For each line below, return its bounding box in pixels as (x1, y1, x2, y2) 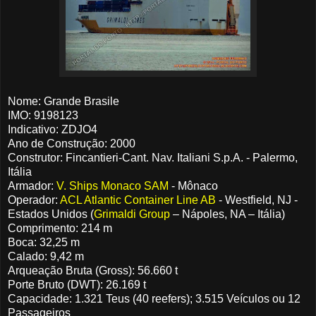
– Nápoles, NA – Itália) (170, 208, 285, 221)
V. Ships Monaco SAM (56, 180, 169, 193)
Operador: (8, 194, 60, 207)
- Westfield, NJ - (216, 194, 298, 207)
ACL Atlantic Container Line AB (60, 194, 216, 207)
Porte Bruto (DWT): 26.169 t (8, 279, 146, 291)
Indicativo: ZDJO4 (8, 123, 97, 136)
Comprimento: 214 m (8, 222, 112, 235)
